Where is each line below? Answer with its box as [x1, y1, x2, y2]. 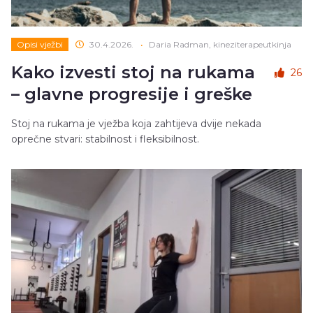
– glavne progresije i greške [11, 83, 252, 104]
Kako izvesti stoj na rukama [11, 61, 255, 82]
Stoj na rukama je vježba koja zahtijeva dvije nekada [11, 117, 261, 130]
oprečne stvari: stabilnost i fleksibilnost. [11, 132, 199, 145]
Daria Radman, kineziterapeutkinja [149, 38, 291, 50]
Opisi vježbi [17, 38, 63, 50]
